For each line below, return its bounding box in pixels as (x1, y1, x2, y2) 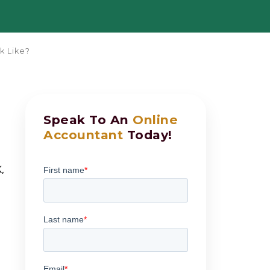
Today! (123, 127, 172, 142)
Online (133, 112, 178, 127)
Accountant (43, 127, 123, 142)
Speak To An (43, 112, 133, 127)
